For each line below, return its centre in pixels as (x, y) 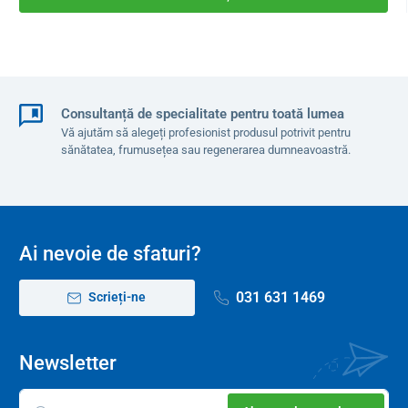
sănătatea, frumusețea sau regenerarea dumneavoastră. (205, 149)
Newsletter (68, 363)
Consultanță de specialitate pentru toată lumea (202, 113)
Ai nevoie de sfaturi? (110, 253)
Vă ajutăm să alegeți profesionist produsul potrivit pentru (205, 132)
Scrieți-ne (116, 297)
